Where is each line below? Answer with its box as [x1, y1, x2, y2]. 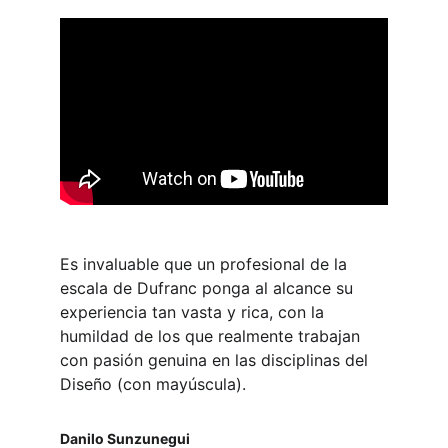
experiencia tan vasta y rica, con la [60, 302, 329, 322]
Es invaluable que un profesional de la [60, 254, 352, 274]
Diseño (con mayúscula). [60, 374, 246, 394]
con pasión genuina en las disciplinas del [60, 350, 373, 370]
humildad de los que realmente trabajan [60, 326, 365, 346]
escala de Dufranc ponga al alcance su [60, 278, 358, 298]
